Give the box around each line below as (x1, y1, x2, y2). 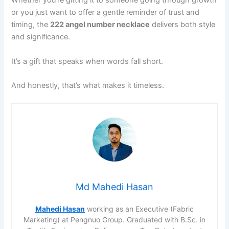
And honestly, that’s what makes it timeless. (11, 80, 165, 90)
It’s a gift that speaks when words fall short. (11, 56, 164, 66)
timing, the (11, 20, 51, 30)
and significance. (11, 32, 71, 42)
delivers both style (150, 20, 216, 30)
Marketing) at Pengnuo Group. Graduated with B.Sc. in (24, 215, 205, 224)
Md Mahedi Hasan (76, 181, 153, 193)
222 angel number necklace (50, 20, 150, 30)
